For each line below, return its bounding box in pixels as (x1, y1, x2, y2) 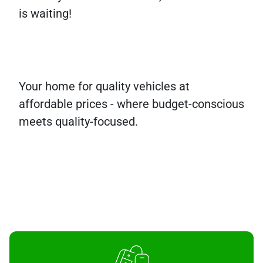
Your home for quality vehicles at (19, 79, 190, 94)
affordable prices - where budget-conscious (19, 97, 244, 112)
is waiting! (19, 6, 72, 21)
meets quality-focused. (19, 114, 138, 129)
